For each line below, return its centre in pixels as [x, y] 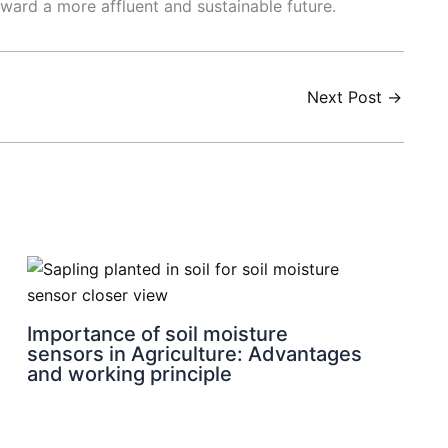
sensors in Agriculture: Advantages [194, 354]
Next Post [347, 97]
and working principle [129, 374]
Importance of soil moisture [157, 334]
